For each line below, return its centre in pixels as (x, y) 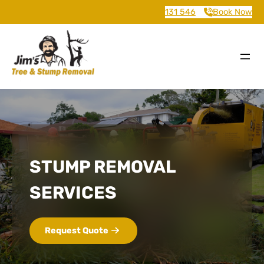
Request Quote (77, 230)
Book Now (232, 12)
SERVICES (73, 192)
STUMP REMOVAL (103, 166)
